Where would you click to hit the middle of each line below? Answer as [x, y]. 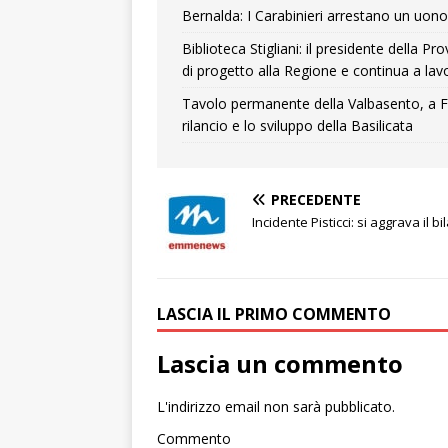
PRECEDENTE [316, 199]
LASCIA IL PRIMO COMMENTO [274, 314]
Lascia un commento [280, 363]
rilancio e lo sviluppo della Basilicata [297, 125]
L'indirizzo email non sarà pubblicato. [276, 406]
